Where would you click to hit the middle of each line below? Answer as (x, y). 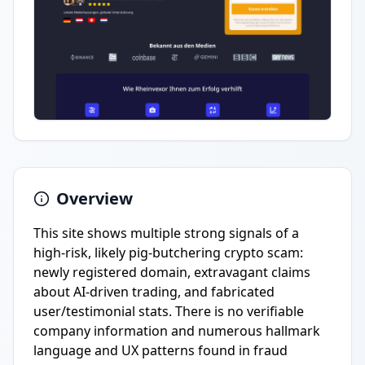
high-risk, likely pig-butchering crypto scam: (168, 253)
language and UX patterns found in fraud (161, 350)
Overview (95, 198)
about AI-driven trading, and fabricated (154, 292)
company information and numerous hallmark (177, 331)
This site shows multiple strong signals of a (166, 233)
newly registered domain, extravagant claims (172, 272)
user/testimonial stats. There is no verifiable (169, 311)
